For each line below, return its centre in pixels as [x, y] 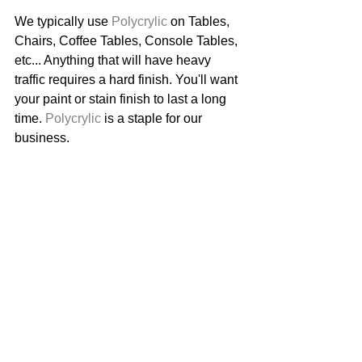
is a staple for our [153, 118]
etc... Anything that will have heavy [114, 60]
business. [44, 137]
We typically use [63, 21]
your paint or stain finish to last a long [122, 99]
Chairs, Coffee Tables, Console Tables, [128, 40]
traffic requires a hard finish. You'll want [128, 79]
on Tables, [200, 21]
